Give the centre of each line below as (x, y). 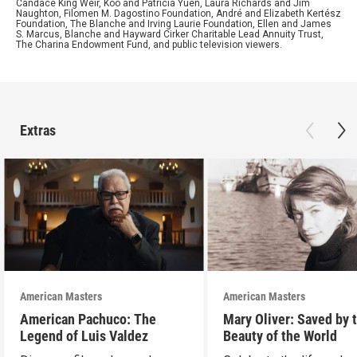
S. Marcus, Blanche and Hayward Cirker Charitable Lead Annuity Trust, (170, 34)
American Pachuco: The (88, 319)
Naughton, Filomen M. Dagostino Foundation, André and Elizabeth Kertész (178, 13)
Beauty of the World (280, 335)
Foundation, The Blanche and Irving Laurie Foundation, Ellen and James (174, 24)
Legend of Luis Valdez (84, 335)
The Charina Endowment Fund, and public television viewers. (149, 44)
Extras (38, 130)
